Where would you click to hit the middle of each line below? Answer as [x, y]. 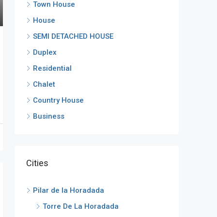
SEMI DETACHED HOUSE [73, 36]
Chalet [44, 84]
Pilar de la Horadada [69, 190]
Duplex [45, 52]
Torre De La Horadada [81, 206]
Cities [37, 163]
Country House [58, 100]
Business [49, 116]
